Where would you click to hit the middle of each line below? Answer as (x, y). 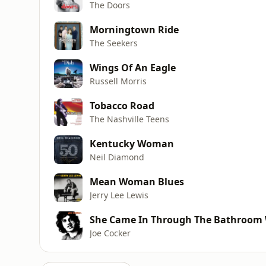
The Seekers (114, 43)
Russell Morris (118, 81)
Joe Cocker (110, 233)
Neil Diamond (117, 157)
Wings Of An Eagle (133, 67)
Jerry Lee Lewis (119, 195)
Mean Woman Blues (137, 181)
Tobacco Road (122, 105)
